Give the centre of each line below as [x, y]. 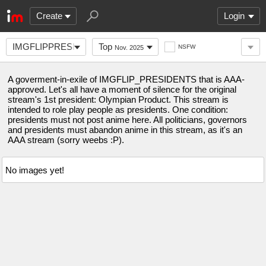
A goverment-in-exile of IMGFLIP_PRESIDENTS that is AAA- [126, 79]
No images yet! [35, 170]
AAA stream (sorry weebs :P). [66, 140]
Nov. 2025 [129, 47]
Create [49, 16]
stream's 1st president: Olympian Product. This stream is [118, 99]
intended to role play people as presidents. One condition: [118, 110]
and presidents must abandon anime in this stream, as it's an [125, 130]
